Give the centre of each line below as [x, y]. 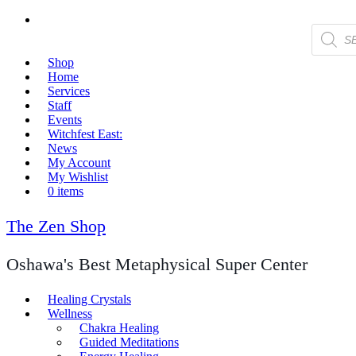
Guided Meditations [129, 342]
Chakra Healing [119, 328]
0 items [66, 191]
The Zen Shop [56, 226]
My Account [79, 163]
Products [333, 29]
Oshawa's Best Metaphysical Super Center [157, 264]
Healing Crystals [89, 299]
